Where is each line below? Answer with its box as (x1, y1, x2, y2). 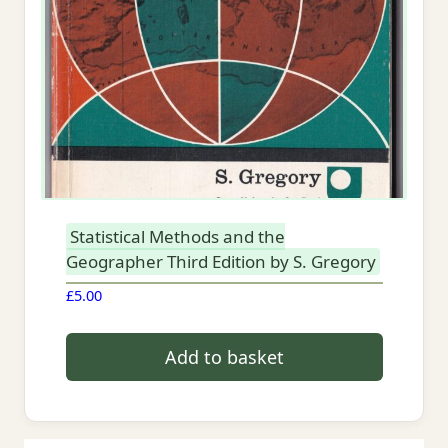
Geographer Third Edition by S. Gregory (65, 249, 376, 273)
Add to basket (164, 345, 284, 370)
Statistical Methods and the (69, 224, 285, 248)
